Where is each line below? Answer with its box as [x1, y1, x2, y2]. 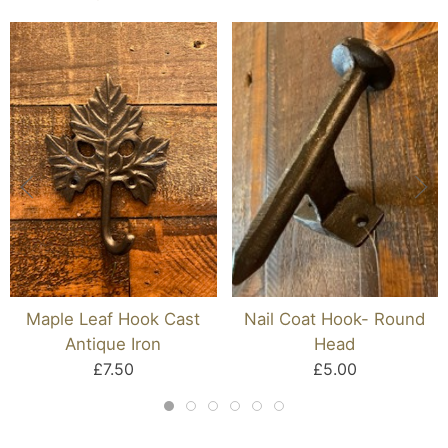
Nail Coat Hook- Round [244, 309, 426, 330]
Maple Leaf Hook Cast [26, 309, 201, 330]
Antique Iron [65, 334, 162, 355]
